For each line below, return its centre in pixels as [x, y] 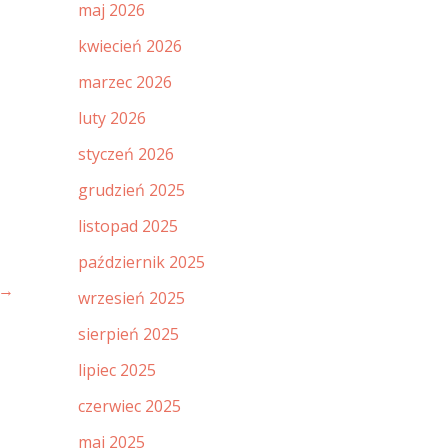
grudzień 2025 [131, 190]
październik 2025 [141, 262]
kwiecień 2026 [130, 46]
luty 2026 [112, 118]
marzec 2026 [125, 82]
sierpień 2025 [128, 334]
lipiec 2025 [117, 370]
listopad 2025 [128, 226]
